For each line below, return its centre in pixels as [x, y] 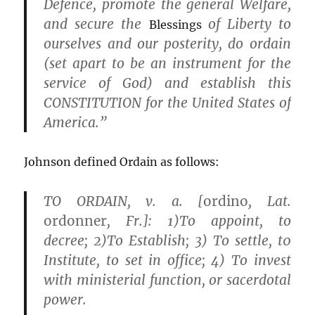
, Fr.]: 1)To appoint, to [199, 221]
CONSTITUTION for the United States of [167, 103]
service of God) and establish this [167, 83]
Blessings [178, 25]
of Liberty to [249, 24]
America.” [76, 123]
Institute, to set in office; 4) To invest [167, 261]
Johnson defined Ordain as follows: [122, 162]
